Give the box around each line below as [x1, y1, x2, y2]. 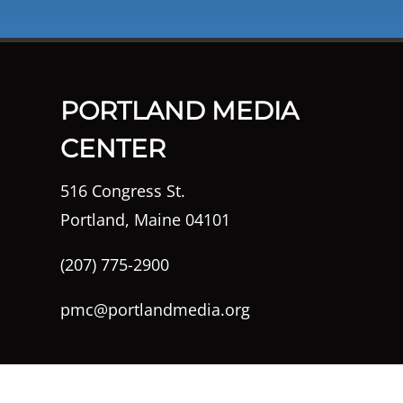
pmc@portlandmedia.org [60, 298, 251, 320]
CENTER [60, 132, 166, 164]
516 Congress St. [60, 179, 186, 201]
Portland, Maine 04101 [60, 208, 231, 230]
